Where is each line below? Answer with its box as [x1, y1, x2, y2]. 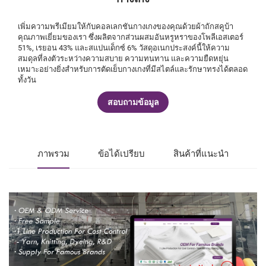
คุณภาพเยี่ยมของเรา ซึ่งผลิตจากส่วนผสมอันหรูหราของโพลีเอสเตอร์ [18, 33, 243, 42]
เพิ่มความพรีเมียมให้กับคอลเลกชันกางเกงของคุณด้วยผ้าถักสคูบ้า [18, 22, 233, 31]
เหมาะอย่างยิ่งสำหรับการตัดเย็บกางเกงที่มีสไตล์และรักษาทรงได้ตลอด [18, 65, 248, 74]
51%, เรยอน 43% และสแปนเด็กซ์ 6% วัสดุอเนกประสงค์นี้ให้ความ [18, 43, 230, 53]
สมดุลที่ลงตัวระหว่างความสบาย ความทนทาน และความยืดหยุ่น [18, 54, 229, 64]
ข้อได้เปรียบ [98, 148, 145, 160]
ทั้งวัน [18, 75, 36, 85]
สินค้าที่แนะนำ [173, 148, 229, 160]
